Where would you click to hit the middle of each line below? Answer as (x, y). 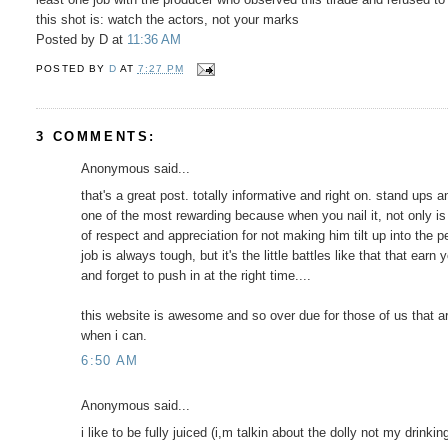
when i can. (114, 335)
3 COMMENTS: (96, 137)
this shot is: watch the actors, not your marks (168, 19)
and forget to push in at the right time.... (196, 275)
